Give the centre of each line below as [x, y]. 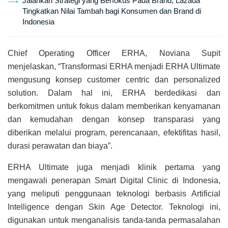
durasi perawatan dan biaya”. [60, 146]
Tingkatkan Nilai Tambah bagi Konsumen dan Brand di [111, 11]
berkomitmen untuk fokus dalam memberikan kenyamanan [114, 106]
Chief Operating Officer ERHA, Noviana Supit [114, 53]
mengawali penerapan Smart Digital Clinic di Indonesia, [114, 181]
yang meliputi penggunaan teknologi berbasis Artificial [114, 194]
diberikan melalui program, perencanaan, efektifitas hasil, [114, 133]
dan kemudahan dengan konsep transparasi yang [114, 120]
